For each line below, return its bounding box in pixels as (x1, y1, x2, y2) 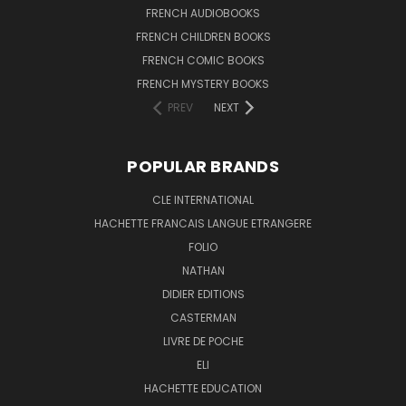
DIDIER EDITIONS (161, 285, 245, 302)
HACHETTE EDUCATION (144, 380, 262, 396)
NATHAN (181, 262, 225, 278)
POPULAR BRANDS (127, 154, 279, 178)
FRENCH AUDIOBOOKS (146, 5, 260, 21)
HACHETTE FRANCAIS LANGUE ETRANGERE (94, 215, 312, 231)
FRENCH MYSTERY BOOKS (137, 75, 269, 92)
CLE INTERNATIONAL (152, 191, 254, 208)
